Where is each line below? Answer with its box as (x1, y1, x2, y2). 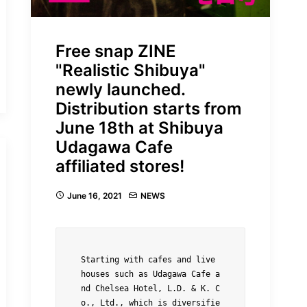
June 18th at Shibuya (56, 118, 223, 138)
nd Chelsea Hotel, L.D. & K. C (81, 284, 220, 294)
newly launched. (56, 79, 185, 100)
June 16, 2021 (67, 191, 122, 201)
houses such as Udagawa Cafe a (81, 269, 220, 280)
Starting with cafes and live (81, 255, 215, 265)
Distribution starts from (56, 99, 242, 119)
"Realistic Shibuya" (56, 60, 206, 81)
